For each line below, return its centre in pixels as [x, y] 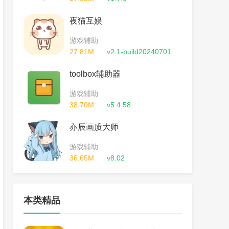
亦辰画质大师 [94, 127]
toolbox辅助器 [95, 74]
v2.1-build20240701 [139, 52]
